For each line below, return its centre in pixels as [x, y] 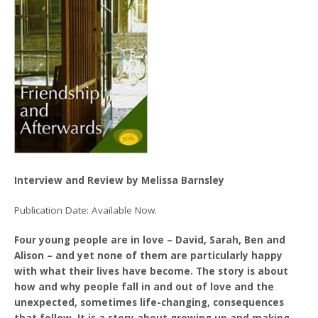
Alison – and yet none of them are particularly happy [149, 256]
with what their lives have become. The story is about [152, 271]
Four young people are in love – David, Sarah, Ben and [150, 240]
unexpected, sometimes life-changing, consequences [149, 302]
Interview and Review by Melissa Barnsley [120, 180]
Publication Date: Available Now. [86, 210]
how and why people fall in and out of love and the [144, 287]
